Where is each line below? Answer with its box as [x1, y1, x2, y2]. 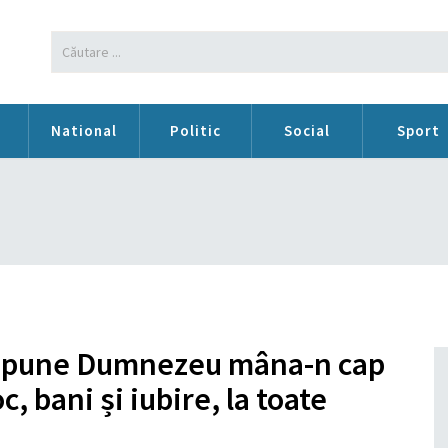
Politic [169, 121, 221, 140]
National [50, 121, 117, 140]
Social [283, 121, 330, 140]
